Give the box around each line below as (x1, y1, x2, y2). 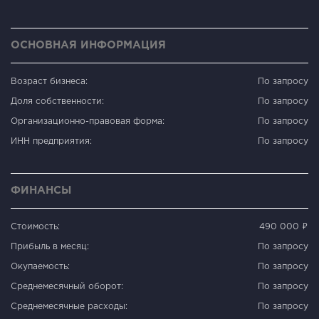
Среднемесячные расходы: (11, 302, 127, 310)
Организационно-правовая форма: (11, 117, 164, 125)
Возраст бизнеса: (11, 77, 88, 85)
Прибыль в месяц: (11, 242, 89, 251)
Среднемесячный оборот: (11, 282, 123, 291)
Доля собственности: (11, 97, 104, 105)
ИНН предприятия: (11, 137, 92, 145)
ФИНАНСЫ (11, 185, 71, 195)
